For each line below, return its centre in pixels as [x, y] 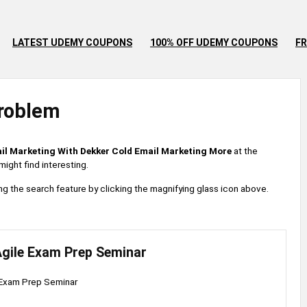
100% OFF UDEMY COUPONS [214, 42]
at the [245, 151]
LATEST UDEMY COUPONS [72, 42]
